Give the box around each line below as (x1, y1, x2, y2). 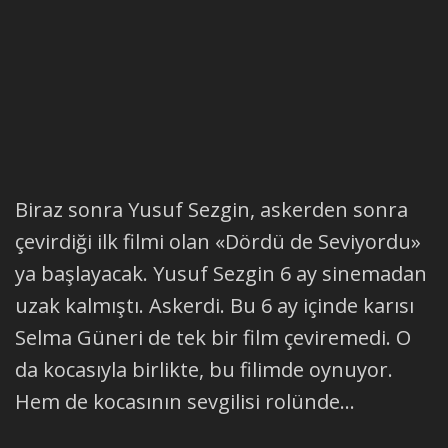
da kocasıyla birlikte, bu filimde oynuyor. (15, 355, 393, 383)
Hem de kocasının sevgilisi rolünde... (15, 387, 355, 415)
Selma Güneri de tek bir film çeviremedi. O (15, 323, 411, 351)
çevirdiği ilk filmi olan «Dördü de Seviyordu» (15, 227, 421, 255)
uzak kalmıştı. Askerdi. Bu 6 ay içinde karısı (15, 291, 414, 319)
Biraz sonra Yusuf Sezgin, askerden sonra (15, 195, 408, 223)
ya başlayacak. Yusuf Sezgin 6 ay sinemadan (15, 259, 427, 287)
